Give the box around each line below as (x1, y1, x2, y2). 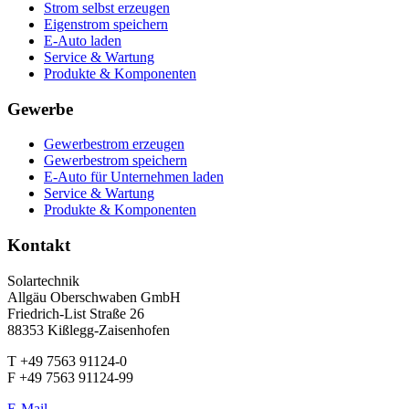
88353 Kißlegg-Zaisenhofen (7, 321, 170, 338)
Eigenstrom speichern (44, 16, 168, 33)
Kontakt (7, 236, 70, 256)
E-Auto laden (44, 33, 121, 49)
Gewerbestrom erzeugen (44, 136, 184, 152)
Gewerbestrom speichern (44, 152, 187, 169)
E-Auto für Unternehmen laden (44, 169, 224, 185)
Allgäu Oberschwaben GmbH (7, 288, 181, 305)
